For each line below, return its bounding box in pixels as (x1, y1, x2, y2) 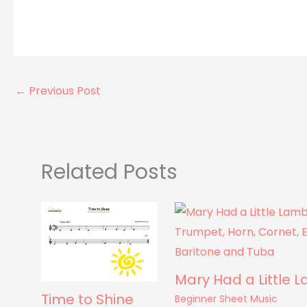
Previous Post (26, 82, 101, 99)
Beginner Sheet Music (175, 291, 278, 306)
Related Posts (41, 157, 177, 186)
